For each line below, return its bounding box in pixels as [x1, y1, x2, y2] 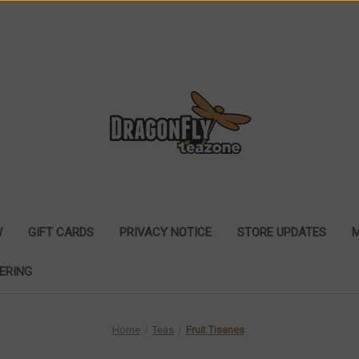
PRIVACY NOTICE [119, 224, 212, 240]
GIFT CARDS [27, 224, 94, 240]
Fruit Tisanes [185, 323, 244, 336]
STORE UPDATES [236, 224, 326, 240]
